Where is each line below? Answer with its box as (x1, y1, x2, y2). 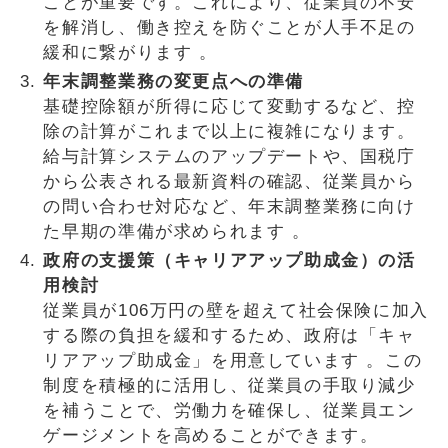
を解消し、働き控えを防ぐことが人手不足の (43, 17, 416, 37)
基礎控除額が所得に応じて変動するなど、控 (43, 96, 416, 116)
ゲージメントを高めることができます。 (43, 426, 392, 446)
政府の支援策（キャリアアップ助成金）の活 (43, 251, 416, 271)
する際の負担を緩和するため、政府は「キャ (43, 326, 416, 346)
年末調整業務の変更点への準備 (43, 71, 305, 91)
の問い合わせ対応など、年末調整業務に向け (43, 196, 416, 216)
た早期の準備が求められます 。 (43, 221, 324, 241)
